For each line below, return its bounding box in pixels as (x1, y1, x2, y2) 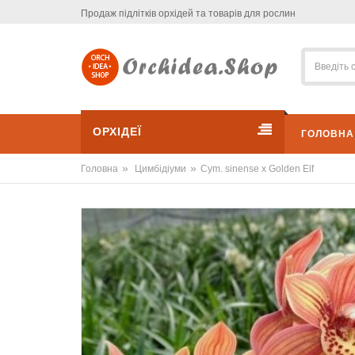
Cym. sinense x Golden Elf (200, 162, 314, 174)
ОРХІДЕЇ (93, 124, 142, 138)
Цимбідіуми (135, 162, 186, 174)
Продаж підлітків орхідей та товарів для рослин (81, 8, 296, 19)
